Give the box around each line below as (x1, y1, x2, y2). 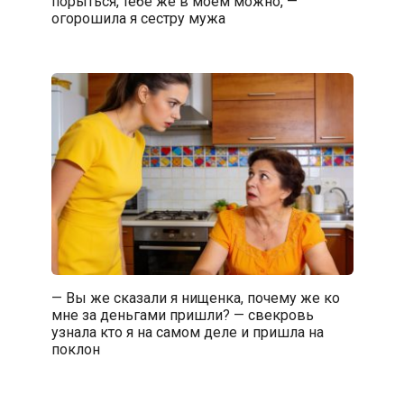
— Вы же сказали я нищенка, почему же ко (50, 289, 340, 307)
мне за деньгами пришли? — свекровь (50, 306, 314, 324)
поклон (50, 340, 100, 358)
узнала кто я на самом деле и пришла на (50, 323, 324, 341)
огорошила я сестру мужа (50, 9, 225, 27)
